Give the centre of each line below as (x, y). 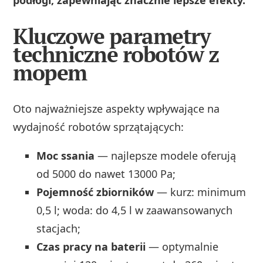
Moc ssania (66, 155)
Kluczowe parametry (112, 36)
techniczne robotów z (116, 55)
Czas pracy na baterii (91, 246)
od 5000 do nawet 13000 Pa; (106, 173)
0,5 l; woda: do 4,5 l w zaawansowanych (135, 210)
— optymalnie (182, 246)
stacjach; (59, 228)
